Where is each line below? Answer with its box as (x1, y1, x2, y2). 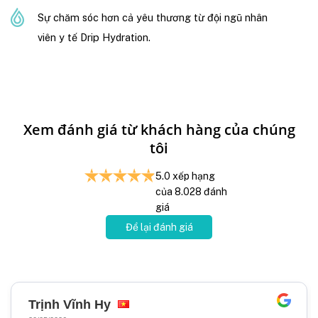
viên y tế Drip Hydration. (38, 31, 150, 43)
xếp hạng (170, 170, 215, 182)
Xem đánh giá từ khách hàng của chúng (23, 120, 295, 140)
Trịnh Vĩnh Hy (28, 297, 114, 312)
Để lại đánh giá (125, 221, 193, 234)
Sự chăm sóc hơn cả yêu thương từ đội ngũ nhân (38, 11, 268, 23)
